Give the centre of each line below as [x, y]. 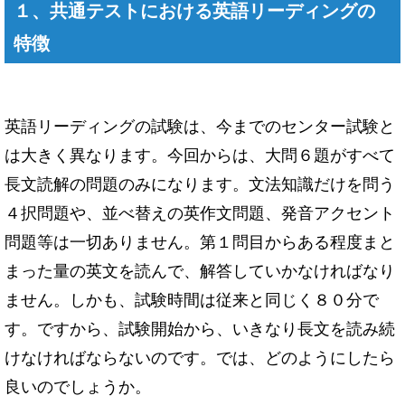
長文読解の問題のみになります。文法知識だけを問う [200, 183]
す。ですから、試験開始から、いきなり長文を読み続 [200, 328]
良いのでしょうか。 [78, 386]
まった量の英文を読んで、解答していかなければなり [200, 270]
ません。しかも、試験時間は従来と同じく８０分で [192, 299]
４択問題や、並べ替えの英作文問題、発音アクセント [200, 212]
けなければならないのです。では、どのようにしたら [200, 357]
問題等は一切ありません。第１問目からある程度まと [200, 241]
